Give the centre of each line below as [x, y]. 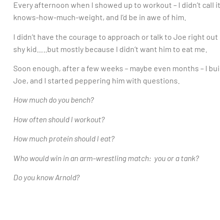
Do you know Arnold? [46, 177]
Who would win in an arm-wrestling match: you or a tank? [106, 158]
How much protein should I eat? [64, 138]
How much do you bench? [54, 100]
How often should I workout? [59, 119]
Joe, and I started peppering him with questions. [96, 80]
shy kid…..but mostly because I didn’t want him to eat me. [110, 49]
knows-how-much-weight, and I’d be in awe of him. [100, 17]
